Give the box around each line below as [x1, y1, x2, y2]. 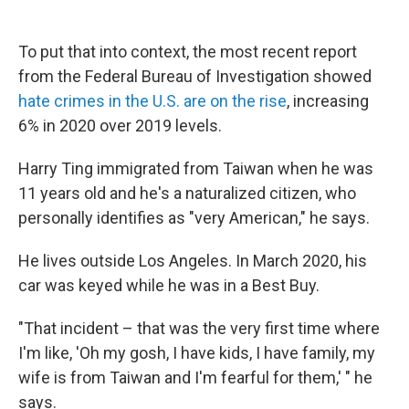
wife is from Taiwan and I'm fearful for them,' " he [18, 368, 372, 387]
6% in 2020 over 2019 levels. [18, 116, 222, 135]
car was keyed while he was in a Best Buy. [18, 276, 320, 295]
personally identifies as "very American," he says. [18, 208, 370, 227]
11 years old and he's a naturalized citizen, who [18, 184, 356, 203]
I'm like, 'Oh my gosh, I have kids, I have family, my [18, 343, 375, 362]
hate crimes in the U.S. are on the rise [18, 91, 287, 110]
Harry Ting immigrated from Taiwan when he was [18, 159, 373, 178]
